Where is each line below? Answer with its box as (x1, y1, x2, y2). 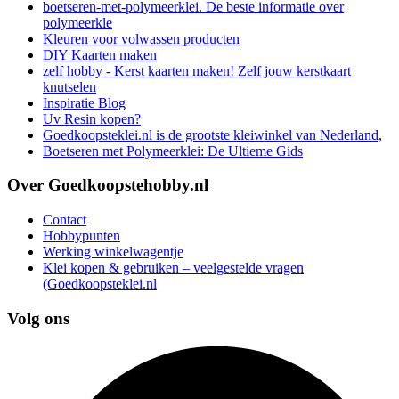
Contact (43, 212, 86, 228)
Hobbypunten (43, 228, 120, 244)
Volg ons (7, 308, 69, 328)
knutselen (43, 78, 96, 94)
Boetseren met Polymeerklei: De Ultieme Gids (43, 142, 303, 159)
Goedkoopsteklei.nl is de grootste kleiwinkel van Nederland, (43, 126, 382, 142)
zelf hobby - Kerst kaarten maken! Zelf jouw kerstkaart (43, 62, 351, 78)
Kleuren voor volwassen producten (43, 30, 240, 46)
